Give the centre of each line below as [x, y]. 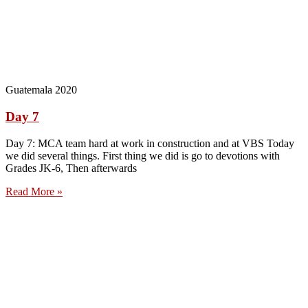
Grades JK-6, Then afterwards [71, 168]
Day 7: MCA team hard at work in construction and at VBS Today [150, 143]
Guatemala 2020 [41, 90]
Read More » [34, 191]
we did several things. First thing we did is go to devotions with [143, 155]
